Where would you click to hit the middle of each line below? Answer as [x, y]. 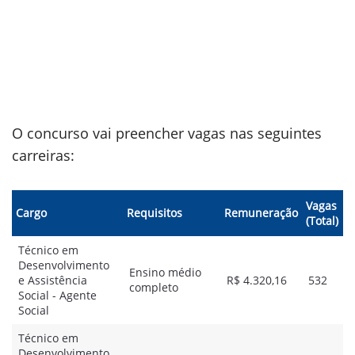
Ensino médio [165, 272]
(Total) [322, 221]
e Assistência [53, 280]
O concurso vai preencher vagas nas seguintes [167, 133]
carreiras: [43, 155]
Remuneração [261, 213]
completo [154, 287]
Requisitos [155, 213]
